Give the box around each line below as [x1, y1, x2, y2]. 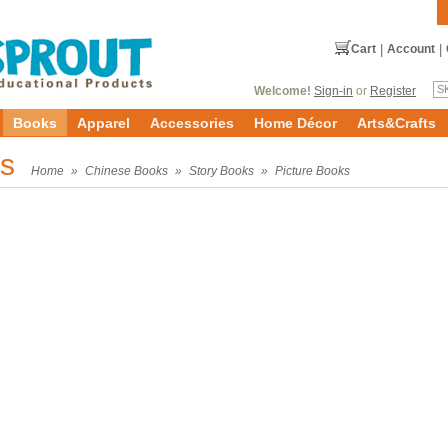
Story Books [189, 164, 254, 178]
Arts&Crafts [357, 115, 436, 131]
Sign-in [314, 84, 353, 98]
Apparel [77, 115, 130, 131]
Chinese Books [85, 164, 168, 178]
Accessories [150, 115, 234, 131]
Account [387, 42, 435, 56]
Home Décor [254, 115, 337, 131]
